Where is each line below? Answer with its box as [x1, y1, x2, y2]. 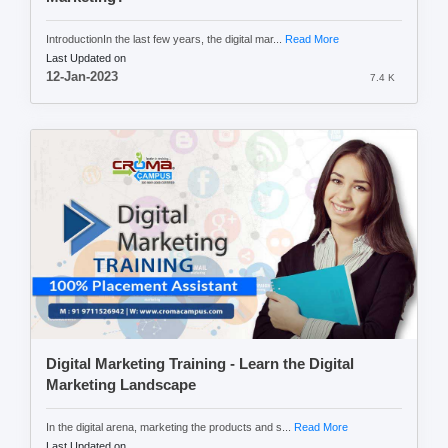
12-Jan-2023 [46, 69, 118, 84]
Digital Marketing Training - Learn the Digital [46, 355, 354, 372]
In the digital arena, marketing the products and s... [46, 420, 294, 433]
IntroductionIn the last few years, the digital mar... [46, 32, 285, 45]
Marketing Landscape [46, 376, 196, 393]
